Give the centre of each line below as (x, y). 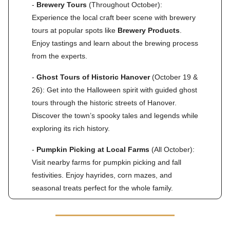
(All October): (172, 149)
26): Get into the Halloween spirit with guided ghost (114, 90)
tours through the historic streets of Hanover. (104, 102)
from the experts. (60, 56)
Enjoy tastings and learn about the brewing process (115, 43)
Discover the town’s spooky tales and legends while (115, 115)
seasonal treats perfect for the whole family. (102, 188)
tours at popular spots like (75, 30)
